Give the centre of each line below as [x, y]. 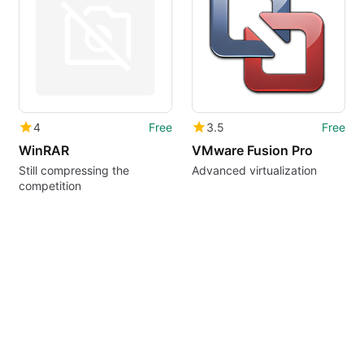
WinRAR [43, 151]
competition [50, 186]
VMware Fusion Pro [252, 151]
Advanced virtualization [254, 171]
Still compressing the [74, 171]
